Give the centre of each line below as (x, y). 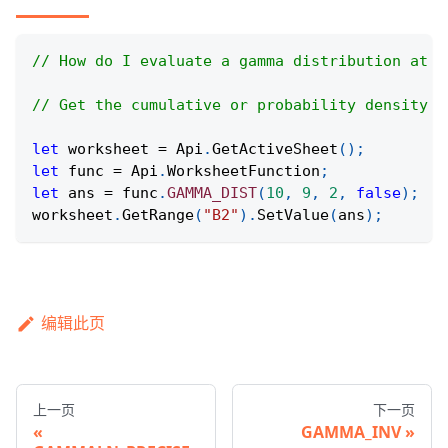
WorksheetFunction (243, 171)
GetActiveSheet (275, 149)
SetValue (293, 215)
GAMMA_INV (351, 432)
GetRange (158, 215)
